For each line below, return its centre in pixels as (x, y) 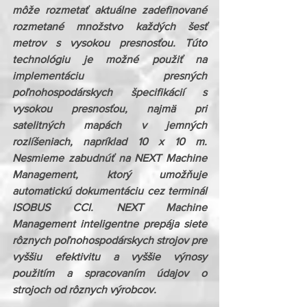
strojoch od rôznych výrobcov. (84, 290)
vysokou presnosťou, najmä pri (110, 109)
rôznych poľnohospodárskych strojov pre (110, 240)
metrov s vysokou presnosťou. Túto (110, 43)
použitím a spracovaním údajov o (110, 273)
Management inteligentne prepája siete (110, 224)
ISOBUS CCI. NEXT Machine (110, 207)
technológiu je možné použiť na (110, 59)
